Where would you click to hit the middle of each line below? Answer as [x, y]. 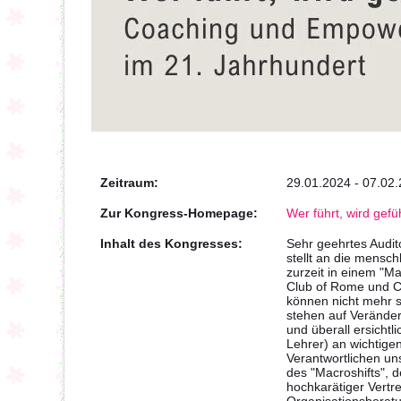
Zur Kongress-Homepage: [179, 213]
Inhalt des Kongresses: [171, 243]
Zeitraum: [129, 183]
